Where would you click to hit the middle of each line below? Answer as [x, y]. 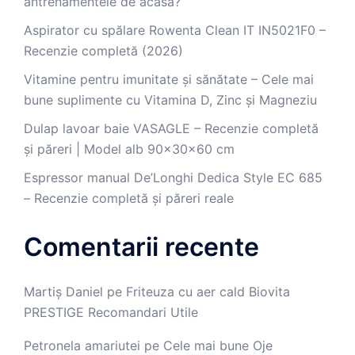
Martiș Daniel [63, 292]
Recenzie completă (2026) [103, 51]
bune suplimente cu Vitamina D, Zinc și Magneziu [170, 100]
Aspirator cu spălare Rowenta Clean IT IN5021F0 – [175, 30]
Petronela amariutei [82, 345]
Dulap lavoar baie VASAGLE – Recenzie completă [171, 128]
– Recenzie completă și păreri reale [129, 198]
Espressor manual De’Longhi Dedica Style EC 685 [173, 177]
